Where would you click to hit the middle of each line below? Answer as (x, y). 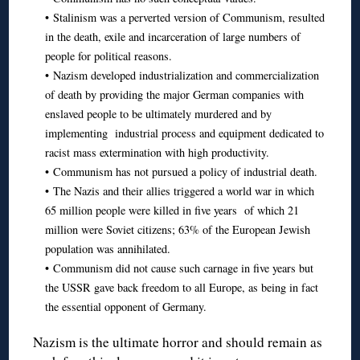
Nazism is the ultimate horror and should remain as (178, 342)
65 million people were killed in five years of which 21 (172, 210)
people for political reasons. (108, 55)
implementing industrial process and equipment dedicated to (184, 133)
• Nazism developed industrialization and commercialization (182, 75)
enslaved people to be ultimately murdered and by (158, 113)
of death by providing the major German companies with (174, 94)
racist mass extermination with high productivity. (157, 152)
